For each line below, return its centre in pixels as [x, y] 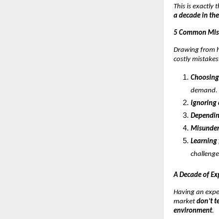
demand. [204, 90]
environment [193, 211]
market [185, 201]
